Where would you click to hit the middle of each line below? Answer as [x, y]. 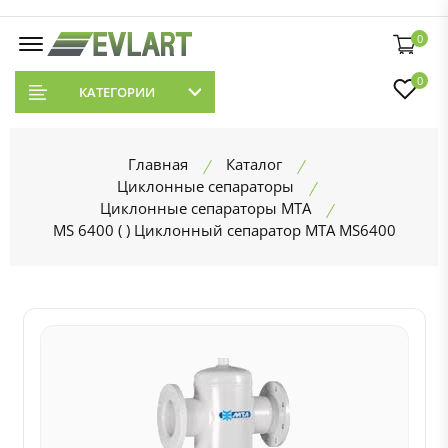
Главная [158, 164]
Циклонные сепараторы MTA [205, 208]
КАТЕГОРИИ [116, 92]
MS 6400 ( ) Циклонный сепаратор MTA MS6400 [224, 230]
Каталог [254, 164]
